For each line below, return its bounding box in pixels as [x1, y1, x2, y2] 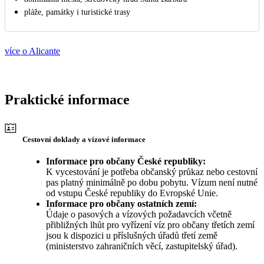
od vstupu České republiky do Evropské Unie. [46, 187, 218, 198]
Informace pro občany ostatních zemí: [46, 198, 197, 209]
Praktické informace [5, 91, 130, 107]
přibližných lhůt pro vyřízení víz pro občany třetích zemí [46, 219, 255, 230]
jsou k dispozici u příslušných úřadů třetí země [46, 230, 217, 240]
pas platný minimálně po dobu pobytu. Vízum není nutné [46, 177, 258, 187]
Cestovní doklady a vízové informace [22, 134, 146, 144]
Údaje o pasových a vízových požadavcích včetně [46, 209, 232, 219]
